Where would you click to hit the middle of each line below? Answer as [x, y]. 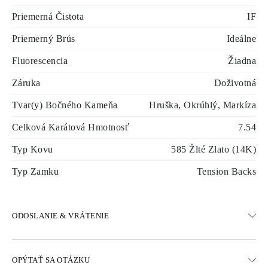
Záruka [26, 83]
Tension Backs [226, 171]
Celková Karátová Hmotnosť [71, 127]
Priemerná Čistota [48, 16]
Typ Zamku [36, 171]
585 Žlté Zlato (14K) [214, 149]
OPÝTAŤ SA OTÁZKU [51, 260]
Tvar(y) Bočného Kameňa [65, 105]
